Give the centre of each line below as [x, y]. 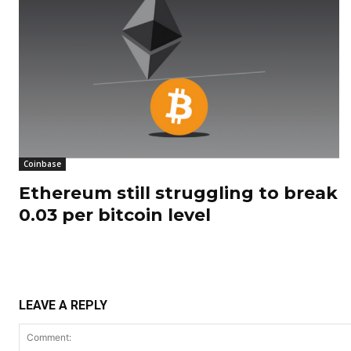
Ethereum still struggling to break [178, 194]
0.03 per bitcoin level [115, 215]
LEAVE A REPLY [63, 306]
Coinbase [42, 164]
